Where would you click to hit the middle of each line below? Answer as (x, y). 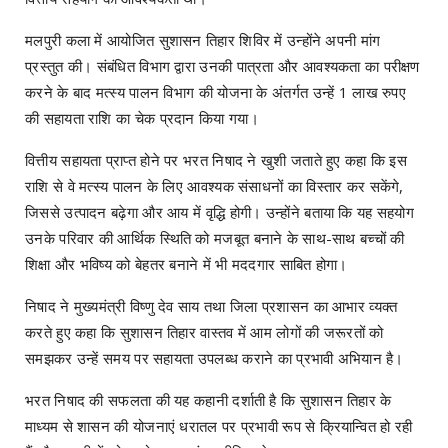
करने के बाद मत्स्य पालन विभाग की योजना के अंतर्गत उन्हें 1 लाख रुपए (216, 91)
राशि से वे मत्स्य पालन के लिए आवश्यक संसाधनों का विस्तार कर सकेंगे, (214, 185)
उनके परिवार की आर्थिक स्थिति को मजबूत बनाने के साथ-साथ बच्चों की (215, 237)
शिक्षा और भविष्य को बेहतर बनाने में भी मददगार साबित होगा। (186, 263)
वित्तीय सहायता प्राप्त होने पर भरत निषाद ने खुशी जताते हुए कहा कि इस (216, 159)
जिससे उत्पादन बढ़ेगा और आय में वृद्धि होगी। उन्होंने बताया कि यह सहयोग (220, 211)
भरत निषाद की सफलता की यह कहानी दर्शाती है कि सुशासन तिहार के (208, 399)
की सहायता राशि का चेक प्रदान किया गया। (142, 117)
